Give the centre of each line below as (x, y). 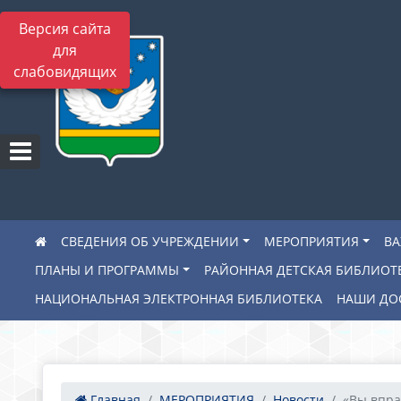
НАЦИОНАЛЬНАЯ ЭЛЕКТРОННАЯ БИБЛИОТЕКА (179, 299)
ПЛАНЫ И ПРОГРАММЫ (107, 270)
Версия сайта (65, 29)
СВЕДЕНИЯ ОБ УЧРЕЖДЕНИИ (150, 241)
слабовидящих (65, 72)
